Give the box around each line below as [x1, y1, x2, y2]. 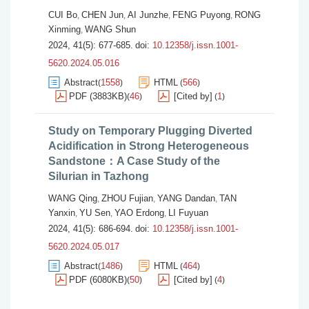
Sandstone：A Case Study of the [48, 155, 220, 167]
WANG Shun [85, 24, 136, 34]
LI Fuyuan [168, 208, 208, 218]
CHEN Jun [81, 10, 123, 20]
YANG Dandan [157, 193, 215, 203]
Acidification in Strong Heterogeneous [48, 140, 249, 152]
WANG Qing [48, 193, 97, 203]
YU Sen [79, 208, 110, 218]
